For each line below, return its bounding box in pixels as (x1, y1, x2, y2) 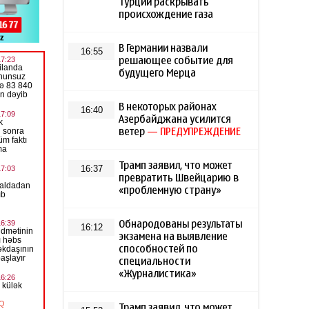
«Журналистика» (119, 269, 197, 279)
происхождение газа (119, 10, 214, 20)
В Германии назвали (119, 43, 208, 54)
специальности (119, 257, 191, 267)
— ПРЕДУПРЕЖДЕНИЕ (147, 127, 241, 137)
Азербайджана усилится (119, 114, 232, 125)
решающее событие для (119, 56, 234, 66)
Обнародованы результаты (119, 219, 243, 230)
